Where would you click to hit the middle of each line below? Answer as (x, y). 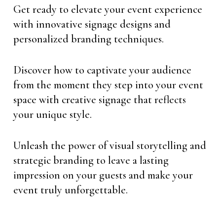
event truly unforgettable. (70, 190)
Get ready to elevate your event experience (108, 9)
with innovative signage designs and (92, 24)
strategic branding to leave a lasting (91, 160)
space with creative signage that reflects (99, 100)
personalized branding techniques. (88, 39)
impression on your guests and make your (103, 175)
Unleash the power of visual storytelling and (110, 146)
